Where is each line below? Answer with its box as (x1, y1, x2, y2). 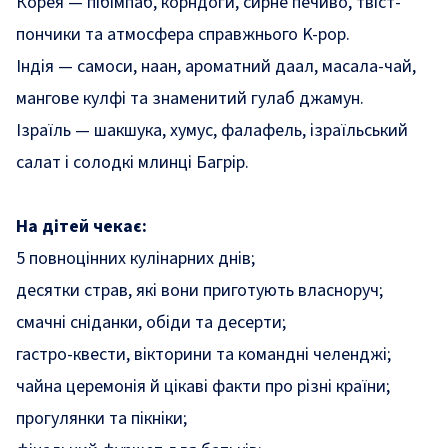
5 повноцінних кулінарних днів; (16, 246, 255, 271)
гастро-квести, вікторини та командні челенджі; (16, 342, 391, 367)
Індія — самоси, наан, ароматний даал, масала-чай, (16, 54, 416, 79)
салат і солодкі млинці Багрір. (16, 150, 249, 175)
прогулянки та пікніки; (16, 406, 187, 431)
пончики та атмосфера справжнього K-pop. (16, 22, 350, 47)
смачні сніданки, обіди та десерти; (16, 310, 286, 335)
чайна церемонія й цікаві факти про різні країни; (16, 374, 390, 399)
